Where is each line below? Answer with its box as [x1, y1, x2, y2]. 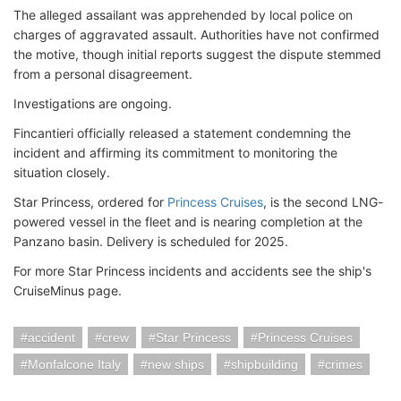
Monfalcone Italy [28, 357, 121, 371]
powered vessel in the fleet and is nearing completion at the [13, 214, 363, 229]
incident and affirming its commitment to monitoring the [13, 145, 337, 160]
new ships [148, 357, 204, 371]
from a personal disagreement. [13, 66, 192, 81]
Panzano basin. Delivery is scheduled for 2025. [13, 234, 288, 249]
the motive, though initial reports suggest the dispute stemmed [13, 47, 381, 62]
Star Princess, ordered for [13, 194, 167, 209]
